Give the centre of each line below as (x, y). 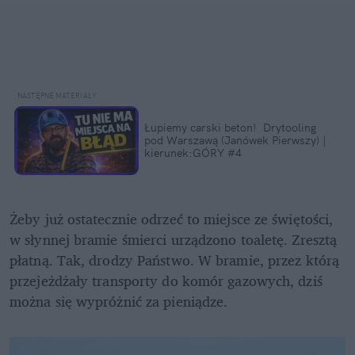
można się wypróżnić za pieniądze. (119, 302)
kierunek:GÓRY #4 (193, 153)
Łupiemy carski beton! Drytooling (230, 128)
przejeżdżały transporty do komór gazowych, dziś (166, 281)
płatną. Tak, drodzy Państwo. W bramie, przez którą (175, 260)
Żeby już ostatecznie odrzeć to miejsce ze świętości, (172, 219)
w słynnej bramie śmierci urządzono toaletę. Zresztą (174, 240)
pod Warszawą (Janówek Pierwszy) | (235, 141)
